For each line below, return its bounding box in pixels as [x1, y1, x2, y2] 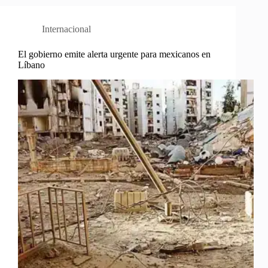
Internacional [42, 24, 91, 35]
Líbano [18, 60, 45, 71]
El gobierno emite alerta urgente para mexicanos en [18, 49, 211, 60]
